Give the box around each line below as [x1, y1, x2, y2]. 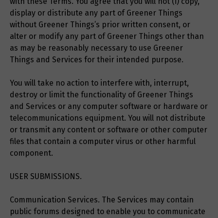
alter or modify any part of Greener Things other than [10, 32, 204, 41]
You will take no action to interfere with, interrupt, [10, 78, 189, 88]
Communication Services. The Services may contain [10, 195, 194, 205]
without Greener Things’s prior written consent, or [10, 20, 190, 30]
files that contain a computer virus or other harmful [10, 137, 196, 146]
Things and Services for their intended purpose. [10, 55, 183, 65]
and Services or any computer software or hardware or [10, 102, 208, 111]
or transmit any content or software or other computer [10, 125, 207, 135]
